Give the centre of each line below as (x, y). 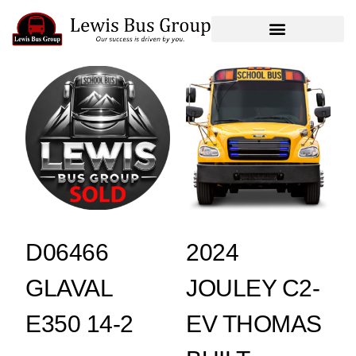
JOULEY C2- (253, 288)
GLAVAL (69, 288)
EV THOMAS (254, 324)
